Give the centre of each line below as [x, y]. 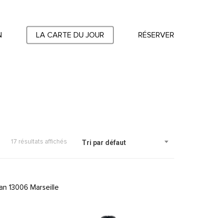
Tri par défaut [104, 143]
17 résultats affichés [39, 142]
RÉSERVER [156, 35]
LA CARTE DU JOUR [70, 35]
